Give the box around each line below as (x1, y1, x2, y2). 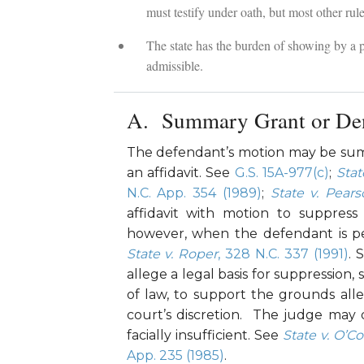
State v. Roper (126, 246, 219, 262)
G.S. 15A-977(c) (234, 165, 330, 181)
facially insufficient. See (126, 327, 283, 344)
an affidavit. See (126, 165, 235, 181)
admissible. (145, 57, 203, 75)
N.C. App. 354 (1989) (126, 185, 262, 201)
